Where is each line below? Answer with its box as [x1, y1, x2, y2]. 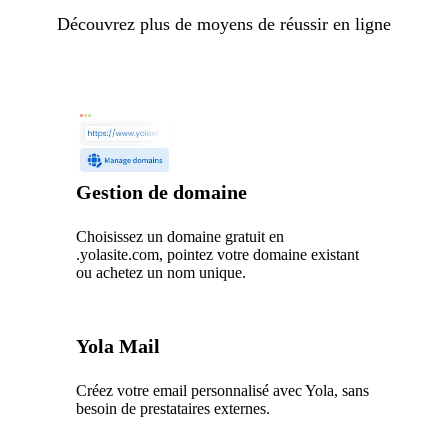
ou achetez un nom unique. [76, 263, 247, 281]
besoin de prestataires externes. [76, 399, 271, 417]
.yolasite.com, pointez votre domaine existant [76, 245, 360, 263]
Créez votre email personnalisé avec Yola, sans [76, 381, 370, 399]
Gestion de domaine [76, 180, 248, 203]
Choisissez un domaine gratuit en [76, 227, 285, 245]
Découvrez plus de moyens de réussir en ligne [57, 13, 391, 34]
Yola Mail [76, 334, 161, 357]
